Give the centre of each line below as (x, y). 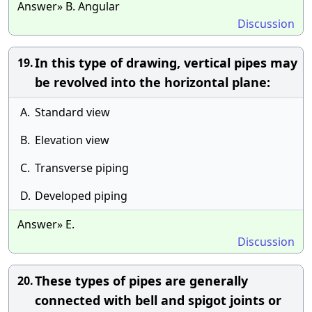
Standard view (72, 112)
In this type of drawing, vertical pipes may (166, 63)
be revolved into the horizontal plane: (153, 82)
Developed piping (81, 196)
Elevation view (72, 140)
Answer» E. (46, 224)
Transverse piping (82, 168)
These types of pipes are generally (141, 281)
